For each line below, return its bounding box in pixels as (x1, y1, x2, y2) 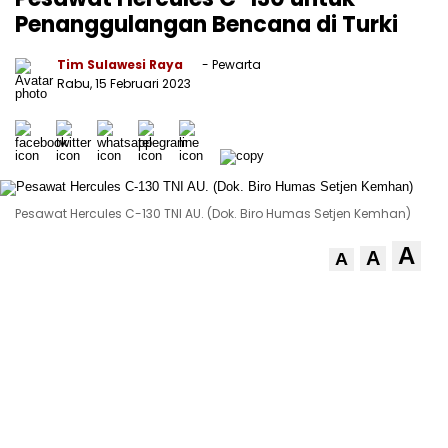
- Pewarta (199, 56, 261, 73)
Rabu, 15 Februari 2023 (57, 75, 191, 92)
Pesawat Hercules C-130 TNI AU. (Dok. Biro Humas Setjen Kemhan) (15, 205, 411, 222)
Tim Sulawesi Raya (57, 56, 183, 73)
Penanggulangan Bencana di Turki (15, 9, 398, 40)
